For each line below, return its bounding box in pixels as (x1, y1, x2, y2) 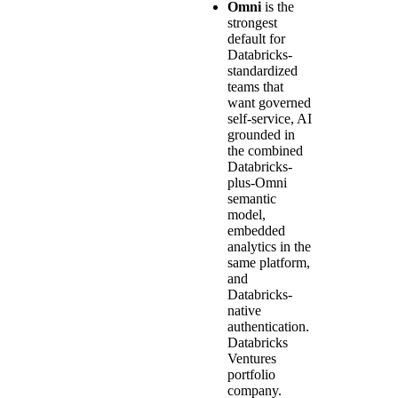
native (227, 302, 261, 318)
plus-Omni (227, 174, 287, 190)
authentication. (227, 318, 309, 334)
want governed (227, 94, 311, 110)
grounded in (227, 126, 295, 142)
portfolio (227, 366, 275, 382)
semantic (227, 190, 276, 206)
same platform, (227, 254, 310, 270)
